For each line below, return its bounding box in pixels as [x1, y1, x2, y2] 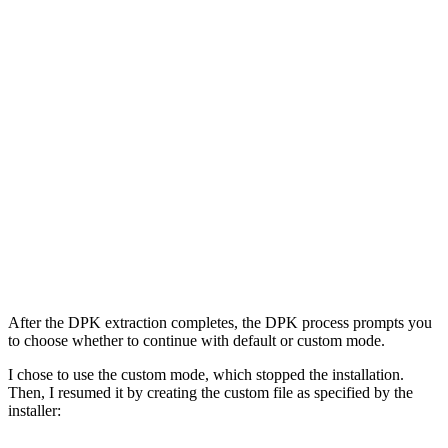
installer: [8, 401, 61, 419]
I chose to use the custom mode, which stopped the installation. [8, 365, 404, 383]
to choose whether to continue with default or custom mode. [8, 331, 385, 349]
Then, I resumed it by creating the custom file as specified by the [8, 383, 413, 401]
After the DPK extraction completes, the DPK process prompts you [8, 313, 432, 331]
